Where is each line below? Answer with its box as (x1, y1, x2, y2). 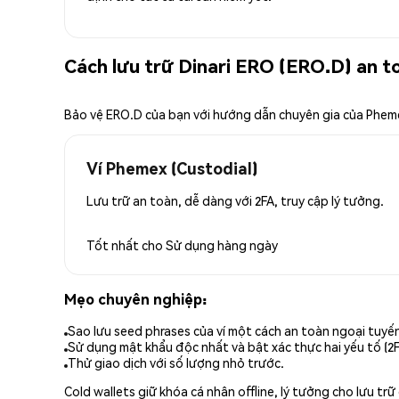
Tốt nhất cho (86, 236, 166, 253)
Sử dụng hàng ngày (166, 236, 278, 253)
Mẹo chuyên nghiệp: (64, 289, 207, 308)
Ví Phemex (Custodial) (86, 157, 257, 178)
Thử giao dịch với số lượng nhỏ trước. (68, 354, 284, 371)
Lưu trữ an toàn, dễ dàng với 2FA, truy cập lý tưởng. (86, 191, 384, 208)
